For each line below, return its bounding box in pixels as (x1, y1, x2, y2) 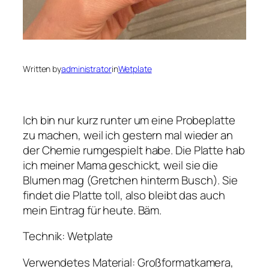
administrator (61, 62, 112, 74)
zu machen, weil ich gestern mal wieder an (23, 127, 233, 143)
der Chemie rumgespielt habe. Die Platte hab (23, 142, 245, 158)
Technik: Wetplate (23, 228, 113, 244)
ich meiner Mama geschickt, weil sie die (23, 157, 219, 173)
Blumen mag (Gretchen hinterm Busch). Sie (23, 172, 238, 188)
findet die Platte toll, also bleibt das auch (23, 187, 225, 203)
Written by (23, 62, 61, 74)
